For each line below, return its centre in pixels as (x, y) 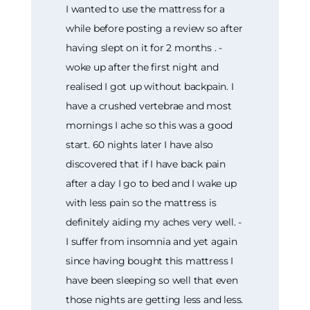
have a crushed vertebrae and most (149, 106)
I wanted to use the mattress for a (146, 9)
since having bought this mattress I (150, 261)
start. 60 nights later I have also (140, 145)
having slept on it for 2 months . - (144, 48)
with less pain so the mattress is (141, 203)
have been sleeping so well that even (152, 281)
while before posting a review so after (154, 29)
